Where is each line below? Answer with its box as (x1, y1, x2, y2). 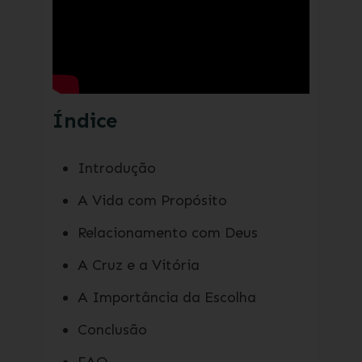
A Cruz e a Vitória (77, 256, 200, 274)
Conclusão (77, 321, 147, 339)
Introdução (77, 159, 156, 177)
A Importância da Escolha (77, 288, 256, 306)
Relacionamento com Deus (77, 224, 258, 242)
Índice (52, 108, 117, 133)
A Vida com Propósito (77, 192, 227, 209)
